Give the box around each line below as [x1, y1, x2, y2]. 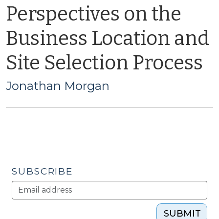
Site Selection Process [6, 51, 203, 75]
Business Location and [6, 27, 209, 50]
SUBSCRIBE [12, 166, 73, 177]
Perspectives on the [6, 2, 181, 26]
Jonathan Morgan [6, 79, 109, 93]
